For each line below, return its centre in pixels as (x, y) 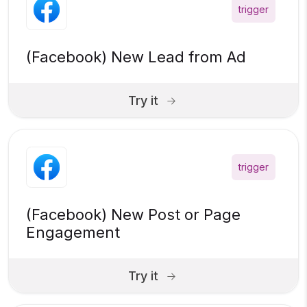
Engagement (73, 233)
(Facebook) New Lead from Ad (136, 57)
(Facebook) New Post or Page (133, 215)
